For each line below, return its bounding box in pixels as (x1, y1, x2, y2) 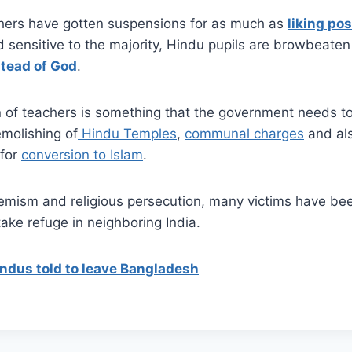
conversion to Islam (21, 147, 143, 163)
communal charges (185, 126, 304, 141)
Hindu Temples (78, 126, 177, 141)
